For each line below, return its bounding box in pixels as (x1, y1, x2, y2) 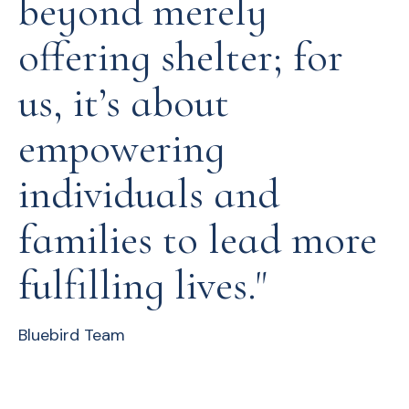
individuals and (18, 168, 279, 219)
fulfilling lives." (18, 259, 267, 310)
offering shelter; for (18, 31, 343, 82)
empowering (18, 122, 225, 173)
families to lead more (18, 214, 377, 265)
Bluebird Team (18, 324, 125, 346)
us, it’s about (18, 77, 229, 128)
